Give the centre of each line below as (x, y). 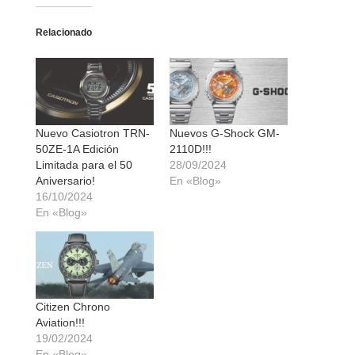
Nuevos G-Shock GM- (225, 134)
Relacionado (64, 33)
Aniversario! (65, 181)
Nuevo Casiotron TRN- (93, 134)
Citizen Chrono (73, 307)
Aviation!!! (60, 323)
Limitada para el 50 (84, 165)
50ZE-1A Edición (77, 149)
